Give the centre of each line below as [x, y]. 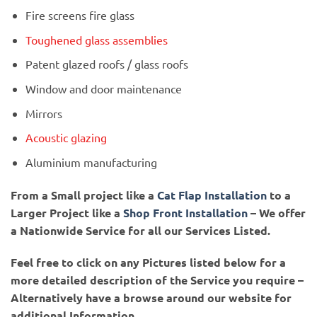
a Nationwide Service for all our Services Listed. [140, 230]
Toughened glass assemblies [96, 39]
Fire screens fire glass [80, 15]
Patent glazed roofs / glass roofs [106, 64]
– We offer [277, 212]
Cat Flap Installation [213, 195]
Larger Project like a [67, 212]
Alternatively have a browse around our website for [151, 298]
